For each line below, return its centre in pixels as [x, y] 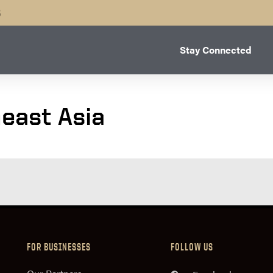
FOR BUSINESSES [59, 247]
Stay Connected [216, 50]
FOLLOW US [192, 247]
